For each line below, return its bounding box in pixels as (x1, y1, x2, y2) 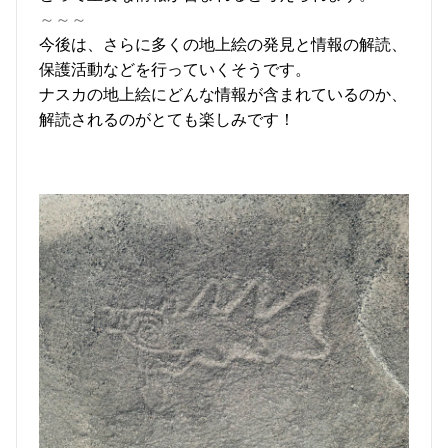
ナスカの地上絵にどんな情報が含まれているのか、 (39, 85, 407, 104)
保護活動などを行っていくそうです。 (39, 60, 311, 79)
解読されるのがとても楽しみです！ (39, 110, 295, 129)
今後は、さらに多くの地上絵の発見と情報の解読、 (39, 35, 407, 54)
